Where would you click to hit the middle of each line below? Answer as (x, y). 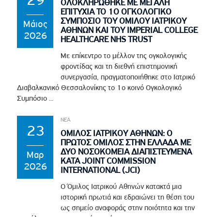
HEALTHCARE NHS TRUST (107, 39)
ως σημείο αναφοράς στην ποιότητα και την (128, 208)
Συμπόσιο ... (35, 98)
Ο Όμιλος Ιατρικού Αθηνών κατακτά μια (121, 186)
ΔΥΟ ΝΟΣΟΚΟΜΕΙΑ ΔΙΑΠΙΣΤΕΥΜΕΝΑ (126, 151)
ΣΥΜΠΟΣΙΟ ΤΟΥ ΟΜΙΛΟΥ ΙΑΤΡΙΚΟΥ (124, 21)
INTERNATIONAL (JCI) (101, 170)
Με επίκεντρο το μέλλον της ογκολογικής (124, 55)
